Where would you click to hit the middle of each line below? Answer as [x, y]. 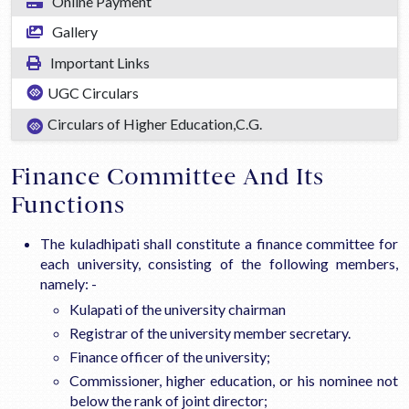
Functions [68, 204]
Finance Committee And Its [167, 176]
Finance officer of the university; [170, 356]
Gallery [73, 32]
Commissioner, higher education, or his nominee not [234, 380]
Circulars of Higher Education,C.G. [155, 124]
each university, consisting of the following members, [219, 263]
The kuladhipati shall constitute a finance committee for [219, 243]
